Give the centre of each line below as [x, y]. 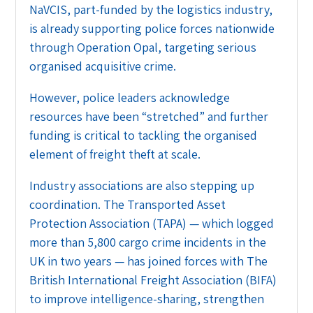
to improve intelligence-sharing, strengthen [147, 299]
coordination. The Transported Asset [128, 205]
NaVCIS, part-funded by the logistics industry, [151, 10]
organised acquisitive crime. [103, 66]
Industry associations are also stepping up [142, 186]
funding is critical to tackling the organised [144, 136]
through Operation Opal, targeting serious [143, 48]
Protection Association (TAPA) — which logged [152, 224]
